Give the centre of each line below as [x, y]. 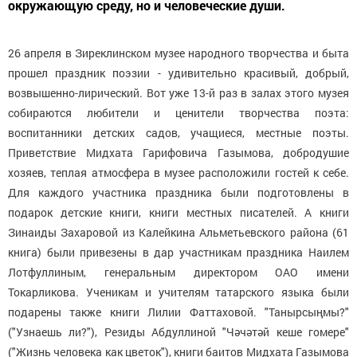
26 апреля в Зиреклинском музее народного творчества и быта [178, 53]
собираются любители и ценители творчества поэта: [178, 112]
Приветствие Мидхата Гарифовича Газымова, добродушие [178, 152]
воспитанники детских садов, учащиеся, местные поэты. [178, 132]
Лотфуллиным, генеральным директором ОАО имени [178, 272]
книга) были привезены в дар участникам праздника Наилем [178, 252]
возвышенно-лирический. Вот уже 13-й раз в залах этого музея [178, 92]
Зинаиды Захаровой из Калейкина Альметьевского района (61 [178, 232]
